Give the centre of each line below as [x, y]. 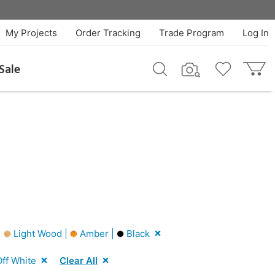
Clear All [79, 260]
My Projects [31, 33]
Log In [255, 33]
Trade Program [191, 33]
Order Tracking [108, 33]
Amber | [97, 233]
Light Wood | [41, 233]
